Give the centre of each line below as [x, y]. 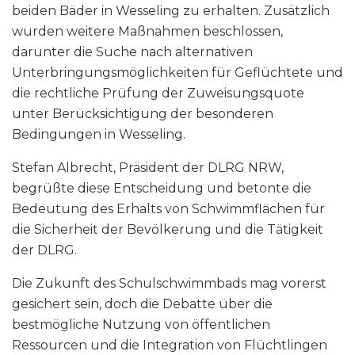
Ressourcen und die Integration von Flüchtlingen [170, 345]
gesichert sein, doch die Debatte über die [142, 304]
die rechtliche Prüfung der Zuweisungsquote [158, 94]
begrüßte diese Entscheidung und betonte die [162, 189]
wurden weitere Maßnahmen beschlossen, [147, 32]
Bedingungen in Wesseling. [99, 135]
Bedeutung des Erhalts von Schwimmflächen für [168, 209]
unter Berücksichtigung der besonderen [143, 114]
